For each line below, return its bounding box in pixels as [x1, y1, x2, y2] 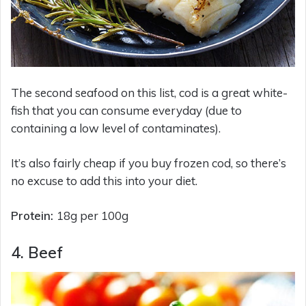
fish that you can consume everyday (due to [11, 103, 242, 118]
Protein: [11, 208, 57, 223]
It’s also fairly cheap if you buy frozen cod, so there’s [11, 156, 286, 171]
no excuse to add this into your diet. [11, 173, 197, 189]
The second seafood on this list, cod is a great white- [11, 85, 288, 100]
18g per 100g [57, 208, 128, 223]
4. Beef [11, 242, 63, 263]
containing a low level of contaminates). [11, 121, 221, 136]
